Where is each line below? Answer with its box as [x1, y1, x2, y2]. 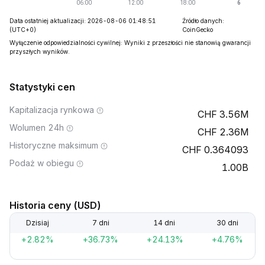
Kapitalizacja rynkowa [9, 105, 94, 115]
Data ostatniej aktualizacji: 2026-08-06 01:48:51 [9, 17, 156, 24]
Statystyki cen [9, 81, 75, 93]
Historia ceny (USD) [9, 199, 101, 211]
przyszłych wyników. [9, 48, 70, 55]
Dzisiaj [25, 218, 49, 227]
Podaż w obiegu [9, 158, 74, 168]
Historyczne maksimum [9, 140, 98, 150]
